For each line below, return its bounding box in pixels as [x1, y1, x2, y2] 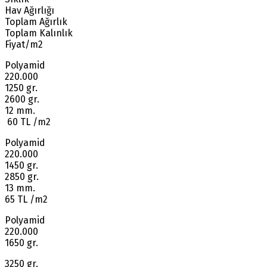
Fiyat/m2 [5, 39, 43, 51]
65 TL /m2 [5, 194, 48, 206]
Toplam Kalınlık [5, 27, 73, 39]
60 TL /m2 [5, 116, 51, 128]
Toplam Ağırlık [5, 16, 67, 28]
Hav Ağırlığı [5, 5, 54, 17]
